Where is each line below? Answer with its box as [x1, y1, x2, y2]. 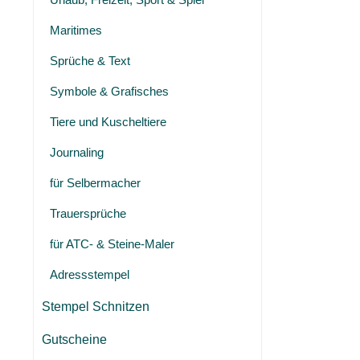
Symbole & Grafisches [50, 84, 169, 98]
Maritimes [50, 23, 102, 37]
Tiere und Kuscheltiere [50, 115, 166, 129]
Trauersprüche [50, 207, 126, 220]
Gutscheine [42, 333, 107, 346]
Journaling [50, 145, 104, 159]
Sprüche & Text [50, 54, 130, 67]
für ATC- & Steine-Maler [50, 237, 174, 251]
